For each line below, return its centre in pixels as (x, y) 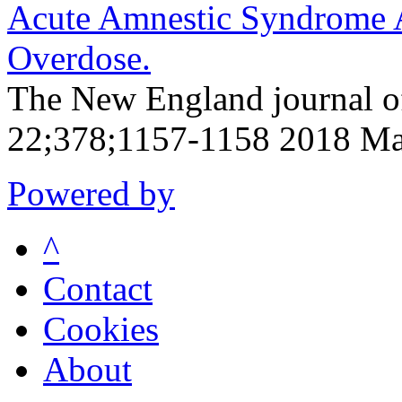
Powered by (91, 193)
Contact (98, 288)
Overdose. (79, 57)
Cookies (101, 328)
